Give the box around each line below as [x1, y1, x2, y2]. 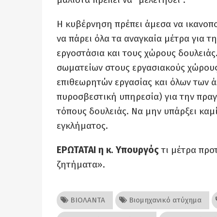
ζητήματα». [57, 159, 105, 170]
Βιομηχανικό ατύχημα [127, 196, 201, 204]
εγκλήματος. [57, 120, 108, 131]
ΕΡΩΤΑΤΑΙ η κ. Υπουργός [57, 144, 159, 155]
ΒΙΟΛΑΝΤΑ [68, 196, 105, 204]
